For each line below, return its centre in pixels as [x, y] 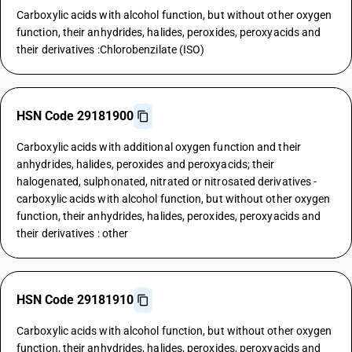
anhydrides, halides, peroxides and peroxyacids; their [146, 164]
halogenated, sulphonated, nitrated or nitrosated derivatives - [167, 181]
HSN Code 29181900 [75, 116]
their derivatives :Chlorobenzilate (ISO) [111, 49]
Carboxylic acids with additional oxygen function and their [159, 147]
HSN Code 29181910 [75, 300]
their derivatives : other [73, 233]
